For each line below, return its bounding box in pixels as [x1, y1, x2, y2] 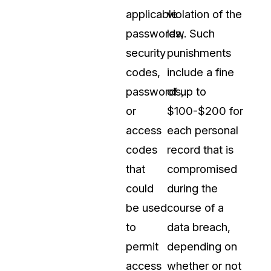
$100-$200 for [167, 104, 243, 118]
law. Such [167, 27, 215, 41]
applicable [126, 7, 178, 21]
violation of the [167, 7, 242, 21]
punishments [167, 46, 231, 60]
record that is [167, 143, 233, 157]
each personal [167, 123, 238, 137]
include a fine [167, 65, 234, 79]
